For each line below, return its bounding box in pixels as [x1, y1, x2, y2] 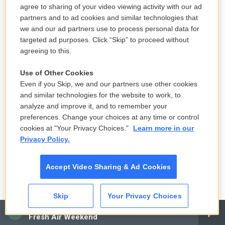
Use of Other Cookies [20, 69, 93, 77]
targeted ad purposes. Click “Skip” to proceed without [20, 36, 189, 44]
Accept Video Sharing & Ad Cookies [45, 163, 171, 171]
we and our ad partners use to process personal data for [20, 25, 199, 33]
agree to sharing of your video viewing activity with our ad [20, 3, 202, 11]
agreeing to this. [20, 47, 71, 55]
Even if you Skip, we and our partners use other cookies [20, 80, 197, 88]
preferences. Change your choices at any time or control [20, 113, 199, 121]
